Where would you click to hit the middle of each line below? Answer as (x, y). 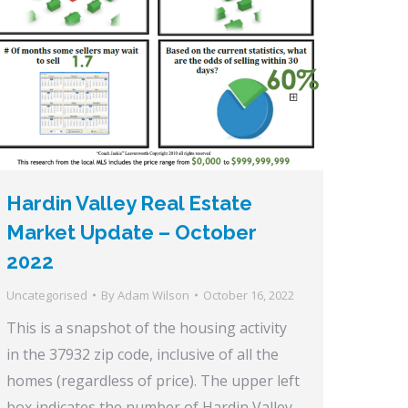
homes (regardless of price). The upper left (153, 380)
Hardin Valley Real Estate (129, 203)
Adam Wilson (153, 295)
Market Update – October (132, 232)
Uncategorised (47, 295)
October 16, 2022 (249, 295)
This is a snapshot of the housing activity (147, 327)
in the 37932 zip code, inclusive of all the (143, 354)
